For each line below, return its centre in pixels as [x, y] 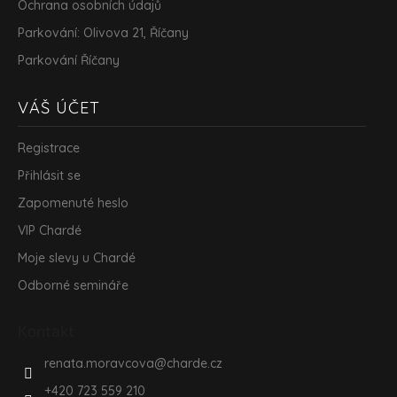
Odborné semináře [73, 285]
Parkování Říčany [69, 60]
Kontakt [46, 330]
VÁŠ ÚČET [59, 107]
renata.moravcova [99, 363]
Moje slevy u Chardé [77, 257]
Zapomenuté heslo [73, 202]
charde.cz [195, 363]
